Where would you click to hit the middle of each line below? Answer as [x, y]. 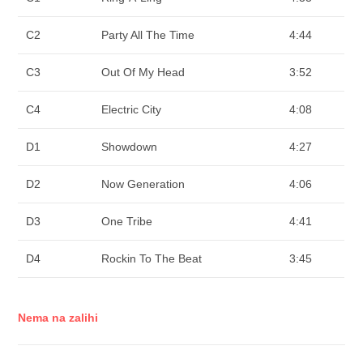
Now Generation [143, 184]
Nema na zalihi [58, 317]
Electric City [132, 110]
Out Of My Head [143, 73]
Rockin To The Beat [152, 259]
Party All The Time [148, 35]
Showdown [130, 147]
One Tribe [127, 222]
